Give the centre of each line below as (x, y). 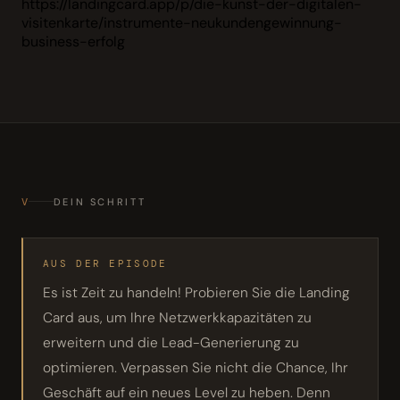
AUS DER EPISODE (105, 263)
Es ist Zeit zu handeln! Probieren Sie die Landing (196, 292)
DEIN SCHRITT (100, 201)
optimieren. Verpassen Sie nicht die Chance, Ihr (196, 367)
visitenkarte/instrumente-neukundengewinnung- (182, 22)
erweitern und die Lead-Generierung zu (171, 342)
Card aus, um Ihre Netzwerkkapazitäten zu (177, 317)
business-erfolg (73, 41)
